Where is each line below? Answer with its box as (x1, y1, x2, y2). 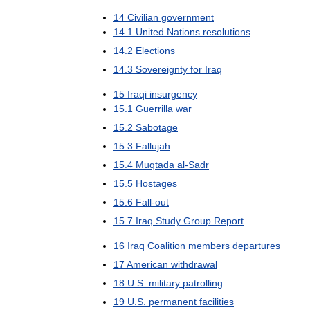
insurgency (149, 88, 197, 100)
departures (232, 239, 280, 251)
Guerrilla (136, 102, 173, 114)
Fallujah (136, 140, 170, 152)
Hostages (136, 177, 177, 189)
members (188, 239, 230, 251)
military (149, 277, 180, 289)
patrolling (183, 277, 223, 289)
